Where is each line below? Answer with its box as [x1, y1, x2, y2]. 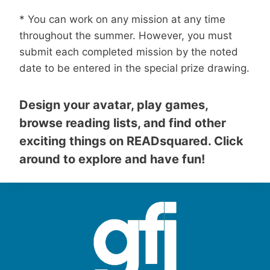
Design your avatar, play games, [19, 98, 208, 112]
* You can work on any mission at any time [19, 13, 225, 25]
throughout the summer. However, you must [19, 30, 232, 42]
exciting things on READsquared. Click [19, 134, 243, 148]
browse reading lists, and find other [19, 116, 226, 130]
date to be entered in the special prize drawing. [19, 62, 250, 74]
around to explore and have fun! [19, 152, 205, 166]
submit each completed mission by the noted [19, 46, 238, 58]
